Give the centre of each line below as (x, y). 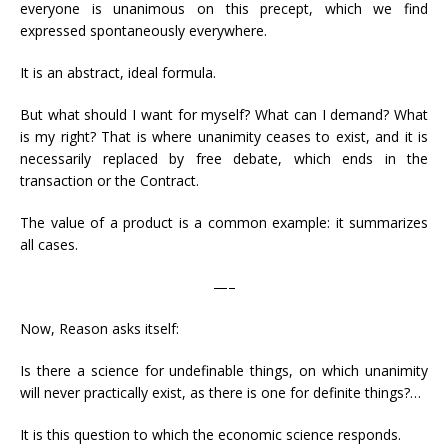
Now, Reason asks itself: (99, 328)
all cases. (49, 244)
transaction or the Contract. (109, 180)
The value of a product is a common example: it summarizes (224, 222)
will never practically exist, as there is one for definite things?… (220, 392)
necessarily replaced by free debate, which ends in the (224, 158)
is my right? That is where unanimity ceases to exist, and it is (224, 136)
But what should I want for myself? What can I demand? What (224, 114)
